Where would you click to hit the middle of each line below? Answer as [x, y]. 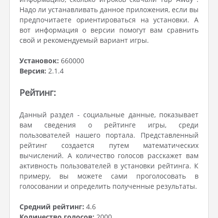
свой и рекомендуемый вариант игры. [84, 40]
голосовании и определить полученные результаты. [108, 186]
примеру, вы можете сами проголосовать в [109, 176]
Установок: [39, 61]
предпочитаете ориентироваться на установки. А [109, 20]
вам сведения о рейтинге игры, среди [109, 125]
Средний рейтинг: [52, 207]
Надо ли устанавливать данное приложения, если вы [109, 9]
